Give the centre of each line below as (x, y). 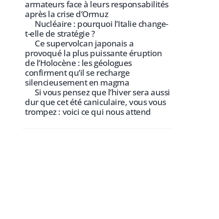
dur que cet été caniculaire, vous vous (96, 102)
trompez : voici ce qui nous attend (88, 112)
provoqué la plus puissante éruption (94, 53)
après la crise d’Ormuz (67, 14)
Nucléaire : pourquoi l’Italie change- (101, 24)
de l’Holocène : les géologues (78, 63)
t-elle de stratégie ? (60, 34)
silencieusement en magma (77, 83)
